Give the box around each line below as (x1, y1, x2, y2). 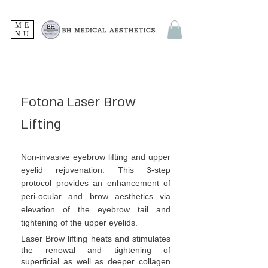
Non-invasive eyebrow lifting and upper (21, 152, 170, 162)
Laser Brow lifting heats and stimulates (21, 234, 170, 244)
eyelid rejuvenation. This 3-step (21, 165, 170, 175)
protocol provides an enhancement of (21, 178, 170, 188)
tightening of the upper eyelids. (21, 218, 138, 228)
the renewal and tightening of (21, 245, 170, 255)
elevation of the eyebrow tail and (21, 205, 170, 215)
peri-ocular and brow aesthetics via (21, 191, 170, 202)
